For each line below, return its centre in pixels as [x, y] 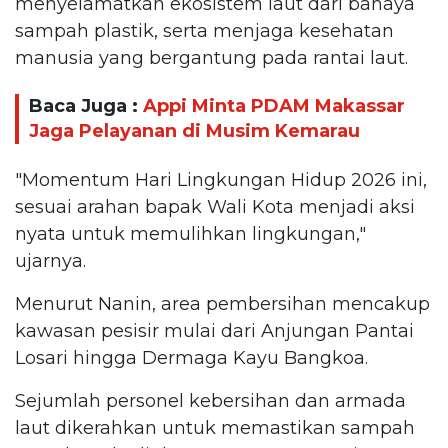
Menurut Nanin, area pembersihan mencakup [222, 303]
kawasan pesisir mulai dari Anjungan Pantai [214, 330]
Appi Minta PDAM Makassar [274, 106]
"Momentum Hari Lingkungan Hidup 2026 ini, [221, 179]
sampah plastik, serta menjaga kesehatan [204, 30]
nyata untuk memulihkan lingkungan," [190, 233]
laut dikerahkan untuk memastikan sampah [215, 427]
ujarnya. [50, 260]
